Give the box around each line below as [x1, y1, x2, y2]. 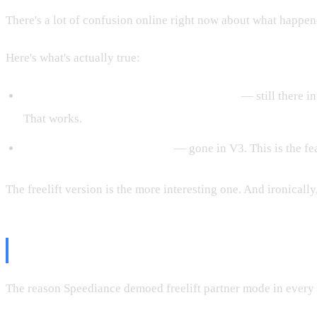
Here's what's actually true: [6, 51, 140, 65]
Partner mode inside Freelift [23, 142, 171, 156]
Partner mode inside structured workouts [23, 88, 238, 103]
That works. [23, 111, 82, 125]
